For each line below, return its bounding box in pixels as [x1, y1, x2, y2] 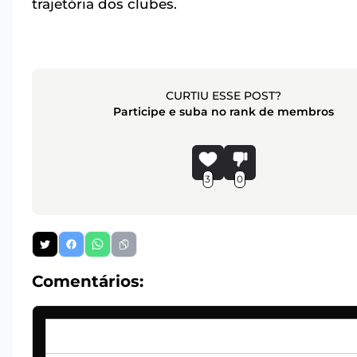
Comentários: [32, 272, 143, 292]
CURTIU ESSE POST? [166, 88, 282, 104]
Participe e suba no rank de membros [113, 104, 335, 120]
